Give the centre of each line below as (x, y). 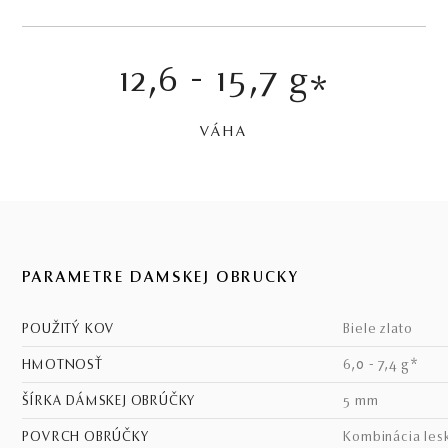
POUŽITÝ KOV (73, 330)
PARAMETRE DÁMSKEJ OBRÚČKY (160, 278)
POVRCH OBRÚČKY (90, 438)
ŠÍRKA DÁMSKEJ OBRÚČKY (113, 402)
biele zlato (382, 330)
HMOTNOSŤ (67, 366)
